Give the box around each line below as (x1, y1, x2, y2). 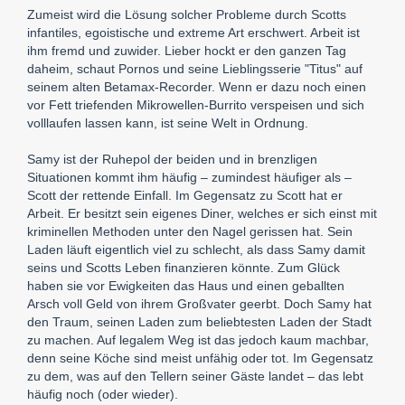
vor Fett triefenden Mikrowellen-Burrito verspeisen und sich (27, 97, 364, 112)
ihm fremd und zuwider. (27, 42, 161, 58)
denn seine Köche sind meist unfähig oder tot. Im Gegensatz (27, 350, 373, 365)
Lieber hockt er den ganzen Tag (161, 42, 346, 58)
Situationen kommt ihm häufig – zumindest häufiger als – (27, 169, 352, 184)
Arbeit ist (310, 24, 360, 40)
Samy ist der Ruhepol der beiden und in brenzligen (27, 151, 317, 166)
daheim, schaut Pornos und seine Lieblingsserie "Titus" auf (27, 61, 363, 76)
